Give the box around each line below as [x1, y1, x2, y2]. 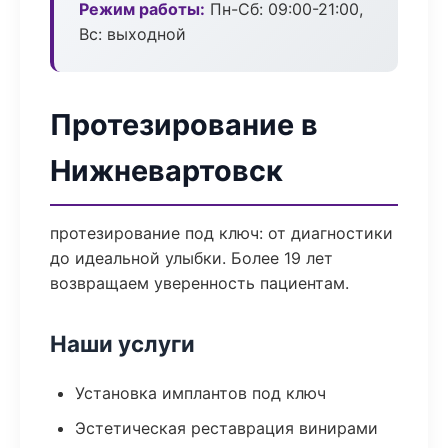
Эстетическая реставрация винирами [75, 418, 378, 438]
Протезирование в [50, 107, 318, 142]
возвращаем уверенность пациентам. [50, 273, 349, 293]
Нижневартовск [50, 153, 283, 188]
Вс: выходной [79, 24, 186, 44]
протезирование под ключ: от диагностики [50, 223, 393, 243]
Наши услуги [50, 330, 195, 357]
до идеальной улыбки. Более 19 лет [50, 248, 333, 268]
